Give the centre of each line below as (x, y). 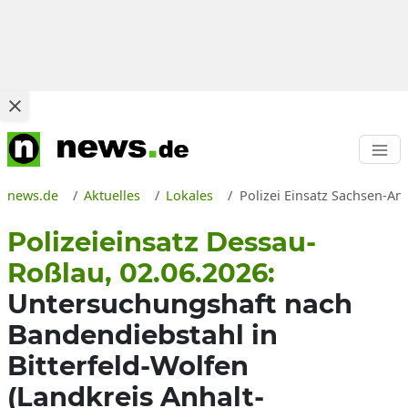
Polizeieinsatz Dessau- (162, 242)
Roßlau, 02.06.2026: (141, 273)
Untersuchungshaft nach (180, 304)
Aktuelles (112, 195)
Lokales (190, 195)
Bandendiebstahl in (143, 335)
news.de (33, 195)
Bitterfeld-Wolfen (128, 366)
